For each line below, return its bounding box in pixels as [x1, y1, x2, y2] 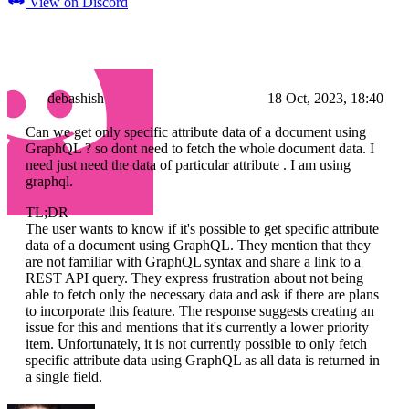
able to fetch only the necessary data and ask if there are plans [26, 287, 379, 303]
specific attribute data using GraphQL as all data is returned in [26, 352, 380, 369]
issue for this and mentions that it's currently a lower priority [26, 320, 369, 336]
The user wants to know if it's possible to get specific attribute [26, 221, 379, 237]
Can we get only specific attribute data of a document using [26, 124, 366, 141]
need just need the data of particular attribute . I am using [26, 157, 351, 173]
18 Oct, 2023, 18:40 [267, 90, 383, 107]
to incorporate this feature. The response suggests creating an [26, 303, 374, 320]
